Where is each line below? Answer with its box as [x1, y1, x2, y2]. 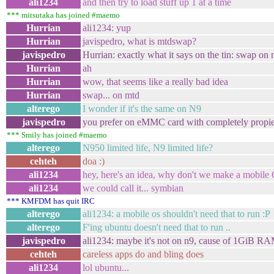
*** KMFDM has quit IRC [7, 196, 95, 206]
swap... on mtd [83, 90, 139, 100]
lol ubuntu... [83, 262, 129, 273]
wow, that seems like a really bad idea [83, 76, 228, 87]
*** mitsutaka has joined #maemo [7, 10, 120, 20]
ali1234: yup [83, 23, 131, 33]
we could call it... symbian [83, 183, 183, 193]
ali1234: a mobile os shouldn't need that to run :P [83, 209, 270, 219]
